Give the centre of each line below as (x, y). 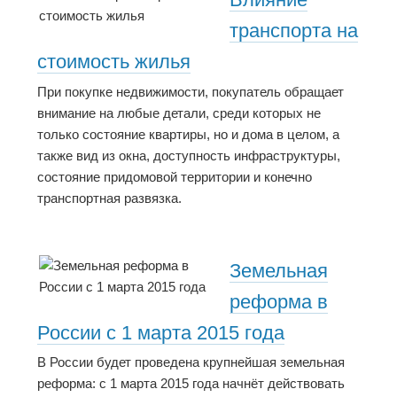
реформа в (279, 301)
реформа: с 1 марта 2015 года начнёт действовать (191, 384)
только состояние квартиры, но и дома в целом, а (188, 134)
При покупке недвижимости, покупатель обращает (191, 91)
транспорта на (294, 31)
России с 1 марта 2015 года (161, 332)
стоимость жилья (114, 62)
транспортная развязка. (109, 198)
